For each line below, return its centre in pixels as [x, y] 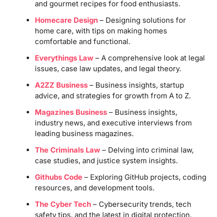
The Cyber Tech [63, 204]
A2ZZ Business [61, 85]
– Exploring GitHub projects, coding [144, 177]
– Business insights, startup [136, 85]
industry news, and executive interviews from [113, 123]
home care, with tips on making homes [101, 31]
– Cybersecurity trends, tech [141, 204]
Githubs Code [58, 177]
